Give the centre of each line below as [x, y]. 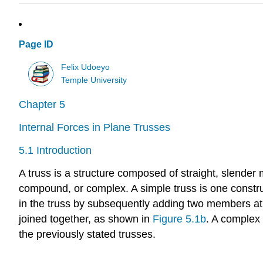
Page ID [36, 45]
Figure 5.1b [179, 219]
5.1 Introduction [55, 150]
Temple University [94, 80]
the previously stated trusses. [87, 234]
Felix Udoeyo [86, 67]
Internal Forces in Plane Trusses [95, 128]
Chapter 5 [42, 105]
